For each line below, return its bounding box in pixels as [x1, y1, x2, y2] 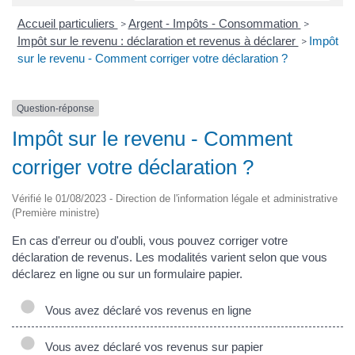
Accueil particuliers [17, 16, 118, 30]
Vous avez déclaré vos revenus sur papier [39, 339, 263, 353]
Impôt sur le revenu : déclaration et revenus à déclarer [17, 33, 299, 48]
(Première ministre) [12, 207, 99, 219]
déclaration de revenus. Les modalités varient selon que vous [12, 250, 327, 264]
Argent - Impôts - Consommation [128, 16, 301, 30]
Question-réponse [17, 102, 94, 114]
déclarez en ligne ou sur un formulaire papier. [12, 267, 242, 281]
